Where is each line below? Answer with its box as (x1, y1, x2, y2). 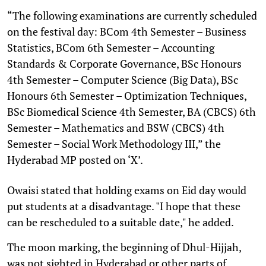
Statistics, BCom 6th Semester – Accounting (7, 40, 214, 55)
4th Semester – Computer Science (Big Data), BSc (7, 72, 238, 87)
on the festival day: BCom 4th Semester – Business (7, 24, 246, 39)
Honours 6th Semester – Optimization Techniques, (7, 88, 246, 103)
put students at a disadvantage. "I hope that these (7, 198, 240, 213)
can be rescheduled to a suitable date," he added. (7, 214, 234, 229)
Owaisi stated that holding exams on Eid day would (7, 182, 246, 197)
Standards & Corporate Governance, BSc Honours (7, 56, 242, 71)
